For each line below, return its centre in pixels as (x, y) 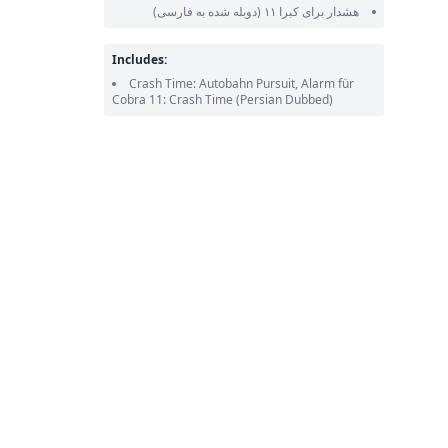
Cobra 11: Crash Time (173, 99)
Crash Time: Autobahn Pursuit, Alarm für (241, 83)
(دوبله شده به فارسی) (206, 11)
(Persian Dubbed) (284, 99)
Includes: (139, 59)
